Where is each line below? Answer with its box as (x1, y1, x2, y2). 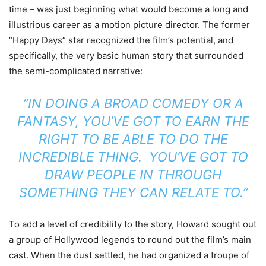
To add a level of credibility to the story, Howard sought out (9, 218, 256, 230)
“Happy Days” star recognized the (9, 34, 150, 46)
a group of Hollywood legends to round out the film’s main (9, 234, 251, 246)
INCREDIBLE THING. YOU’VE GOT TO (18, 149, 248, 165)
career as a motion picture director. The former (50, 19, 250, 31)
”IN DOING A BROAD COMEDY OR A (23, 96, 243, 112)
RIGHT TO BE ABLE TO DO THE (38, 131, 228, 147)
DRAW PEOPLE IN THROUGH (45, 167, 221, 183)
